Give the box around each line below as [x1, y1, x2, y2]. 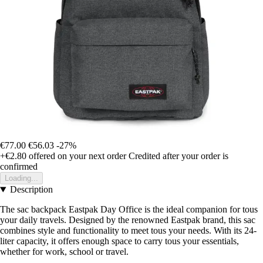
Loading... [5, 174, 38, 183]
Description [9, 184, 53, 195]
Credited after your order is [129, 151, 228, 161]
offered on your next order [26, 151, 126, 161]
